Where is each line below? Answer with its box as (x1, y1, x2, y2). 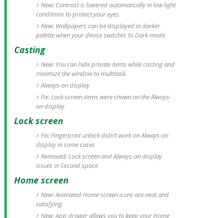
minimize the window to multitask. (36, 69, 127, 78)
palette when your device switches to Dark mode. (36, 31, 166, 39)
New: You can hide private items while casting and (40, 60, 175, 69)
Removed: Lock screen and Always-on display (40, 152, 162, 161)
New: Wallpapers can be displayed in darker (40, 21, 160, 30)
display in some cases (36, 140, 95, 149)
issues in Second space (36, 161, 98, 170)
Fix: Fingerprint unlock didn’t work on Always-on (40, 131, 168, 140)
